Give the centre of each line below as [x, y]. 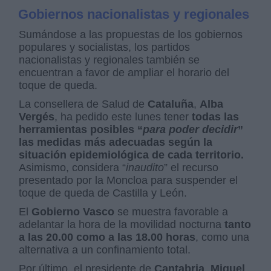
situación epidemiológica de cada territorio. [132, 155]
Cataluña [171, 104]
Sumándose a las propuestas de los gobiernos [131, 35]
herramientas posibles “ [81, 130]
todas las [214, 117]
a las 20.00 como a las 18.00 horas [107, 237]
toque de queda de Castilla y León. [103, 193]
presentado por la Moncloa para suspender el [129, 181]
